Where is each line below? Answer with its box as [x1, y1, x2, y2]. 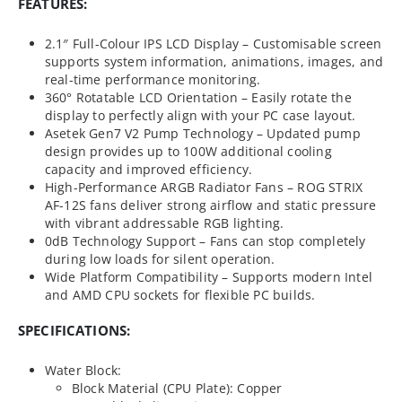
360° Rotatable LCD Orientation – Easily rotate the [44, 88, 352, 106]
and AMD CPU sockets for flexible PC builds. [44, 285, 316, 303]
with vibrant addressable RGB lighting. [44, 214, 284, 232]
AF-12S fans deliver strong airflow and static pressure [44, 196, 377, 214]
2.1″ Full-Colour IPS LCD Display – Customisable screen [44, 34, 382, 52]
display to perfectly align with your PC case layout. [44, 106, 356, 124]
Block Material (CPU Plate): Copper [71, 379, 283, 397]
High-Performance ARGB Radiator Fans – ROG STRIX [44, 178, 363, 196]
